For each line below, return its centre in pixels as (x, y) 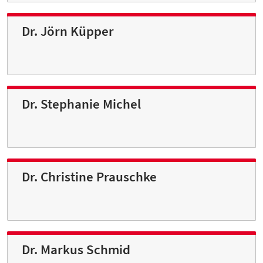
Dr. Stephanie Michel (81, 104)
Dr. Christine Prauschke (89, 177)
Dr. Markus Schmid (76, 250)
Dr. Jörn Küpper (68, 31)
